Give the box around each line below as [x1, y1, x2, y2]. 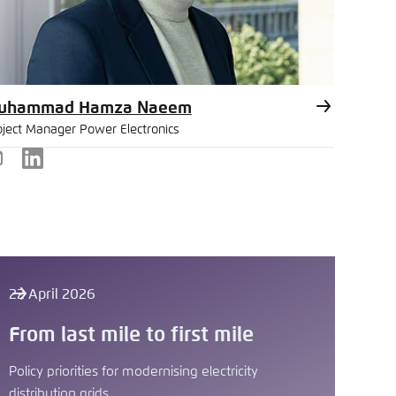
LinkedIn [31, 161, 87, 176]
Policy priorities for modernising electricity [8, 365, 258, 379]
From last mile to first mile [8, 324, 254, 346]
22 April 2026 [8, 286, 95, 301]
